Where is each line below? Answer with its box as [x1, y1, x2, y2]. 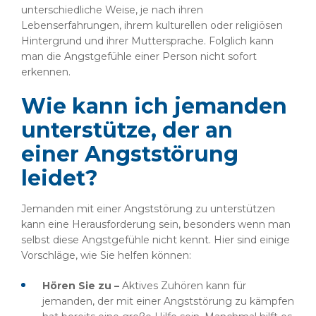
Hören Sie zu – [42, 279, 122, 292]
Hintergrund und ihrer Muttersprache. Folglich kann [21, 35, 274, 47]
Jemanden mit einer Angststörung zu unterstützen [21, 202, 275, 215]
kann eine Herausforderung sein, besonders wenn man [21, 218, 291, 231]
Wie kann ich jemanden [21, 93, 287, 119]
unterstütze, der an [21, 117, 233, 143]
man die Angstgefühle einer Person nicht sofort [21, 50, 257, 63]
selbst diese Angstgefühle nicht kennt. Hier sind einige [21, 233, 290, 246]
